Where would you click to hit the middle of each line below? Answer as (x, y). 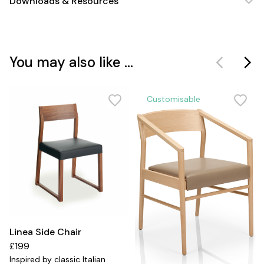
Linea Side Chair (45, 232)
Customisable (174, 99)
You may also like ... (71, 62)
